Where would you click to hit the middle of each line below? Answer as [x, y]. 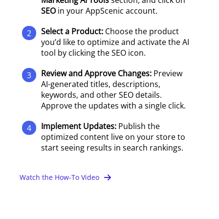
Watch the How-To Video [59, 177]
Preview [168, 73]
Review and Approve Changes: [97, 73]
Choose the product [142, 31]
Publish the [139, 126]
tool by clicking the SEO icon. [93, 53]
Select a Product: [73, 31]
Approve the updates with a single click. [113, 106]
